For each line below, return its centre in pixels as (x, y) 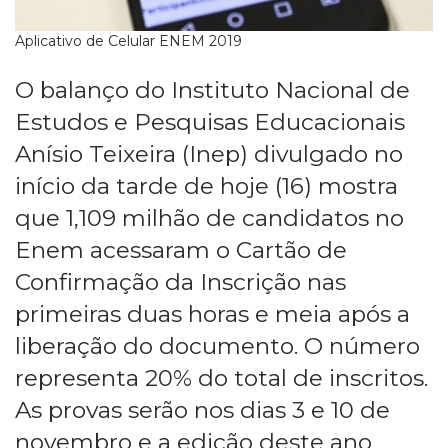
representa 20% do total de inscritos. (221, 378)
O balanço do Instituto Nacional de (212, 90)
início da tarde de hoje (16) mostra (206, 186)
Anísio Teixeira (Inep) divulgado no (209, 154)
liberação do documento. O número (217, 346)
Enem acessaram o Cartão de (181, 250)
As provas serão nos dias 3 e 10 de (202, 410)
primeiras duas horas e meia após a (212, 314)
